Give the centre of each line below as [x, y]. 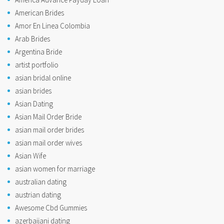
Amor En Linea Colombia [52, 25]
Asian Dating [34, 103]
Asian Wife [30, 155]
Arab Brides [32, 38]
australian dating [41, 181]
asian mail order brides [49, 129]
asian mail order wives [48, 142]
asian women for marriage [55, 168]
